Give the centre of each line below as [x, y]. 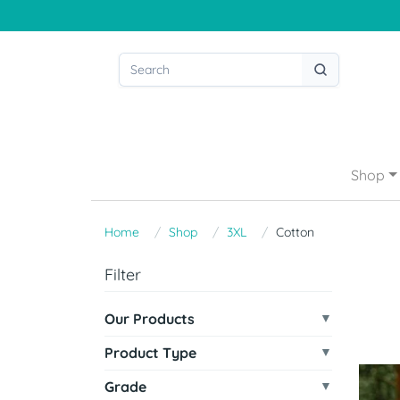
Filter [123, 275]
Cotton [295, 232]
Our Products [150, 319]
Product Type [150, 353]
